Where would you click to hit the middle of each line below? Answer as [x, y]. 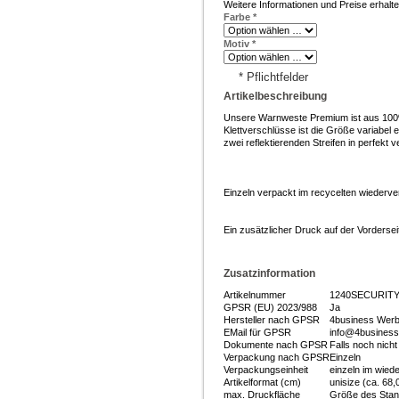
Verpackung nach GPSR [277, 358]
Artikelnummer [255, 295]
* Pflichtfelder [273, 77]
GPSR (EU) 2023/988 [270, 308]
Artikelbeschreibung [275, 97]
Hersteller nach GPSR [272, 320]
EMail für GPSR [257, 333]
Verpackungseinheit [266, 370]
